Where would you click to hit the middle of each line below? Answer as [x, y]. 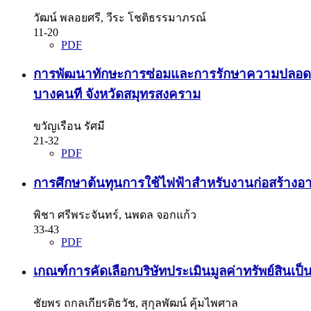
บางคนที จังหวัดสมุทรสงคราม [117, 94]
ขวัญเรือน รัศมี [69, 126]
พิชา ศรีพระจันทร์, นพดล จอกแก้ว [115, 215]
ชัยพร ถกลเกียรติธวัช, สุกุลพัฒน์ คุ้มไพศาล [136, 303]
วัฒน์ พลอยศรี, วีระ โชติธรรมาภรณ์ [120, 17]
